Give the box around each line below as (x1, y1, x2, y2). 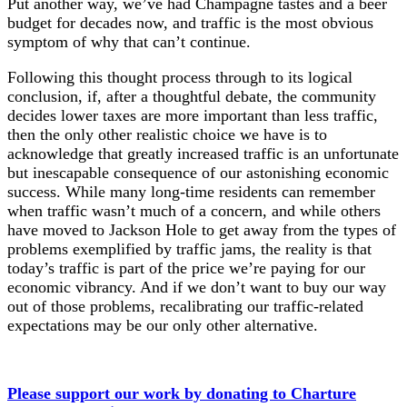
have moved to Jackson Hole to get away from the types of (7, 220, 396, 239)
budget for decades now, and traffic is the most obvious (7, 13, 373, 32)
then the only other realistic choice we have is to (7, 124, 327, 144)
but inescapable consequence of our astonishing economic (7, 163, 389, 182)
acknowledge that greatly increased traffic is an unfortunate (7, 144, 399, 163)
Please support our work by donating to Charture (7, 383, 356, 402)
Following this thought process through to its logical (7, 67, 352, 86)
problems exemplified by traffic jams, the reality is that (7, 239, 372, 258)
